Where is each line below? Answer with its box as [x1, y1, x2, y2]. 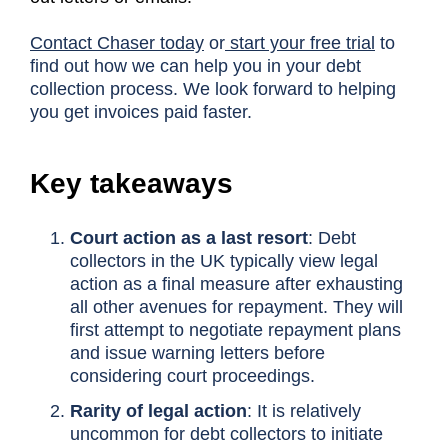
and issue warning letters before [69, 342, 325, 363]
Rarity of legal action [69, 401, 247, 422]
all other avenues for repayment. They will [69, 296, 403, 317]
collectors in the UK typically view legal [69, 250, 378, 271]
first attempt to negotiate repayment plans [69, 319, 401, 340]
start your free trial [225, 32, 375, 53]
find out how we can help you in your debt [30, 55, 361, 76]
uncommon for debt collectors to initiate [69, 424, 383, 445]
